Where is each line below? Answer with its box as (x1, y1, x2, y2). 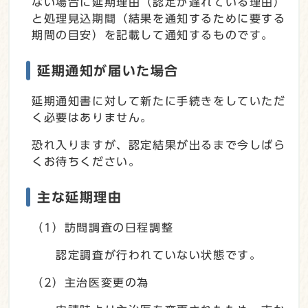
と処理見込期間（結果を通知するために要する (32, 12, 286, 24)
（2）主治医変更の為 (32, 276, 150, 288)
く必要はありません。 (32, 111, 153, 123)
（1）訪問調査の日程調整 (32, 221, 174, 233)
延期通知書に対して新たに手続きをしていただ (32, 95, 286, 107)
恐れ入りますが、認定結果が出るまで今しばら (32, 139, 286, 151)
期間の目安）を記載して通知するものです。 (32, 29, 274, 41)
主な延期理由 (37, 190, 122, 203)
